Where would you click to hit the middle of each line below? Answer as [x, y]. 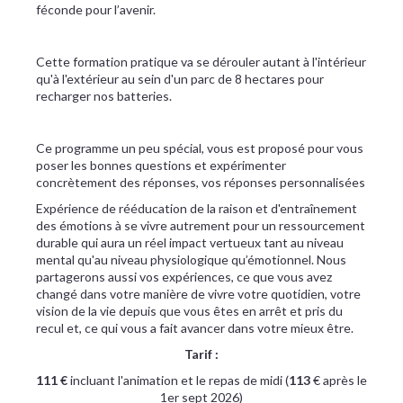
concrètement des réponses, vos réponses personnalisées [201, 182]
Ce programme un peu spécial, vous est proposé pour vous [200, 148]
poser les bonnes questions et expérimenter [161, 165]
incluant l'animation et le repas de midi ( [178, 380]
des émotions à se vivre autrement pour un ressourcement [201, 225]
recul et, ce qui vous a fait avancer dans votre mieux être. [195, 328]
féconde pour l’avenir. [96, 9]
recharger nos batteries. [104, 96]
